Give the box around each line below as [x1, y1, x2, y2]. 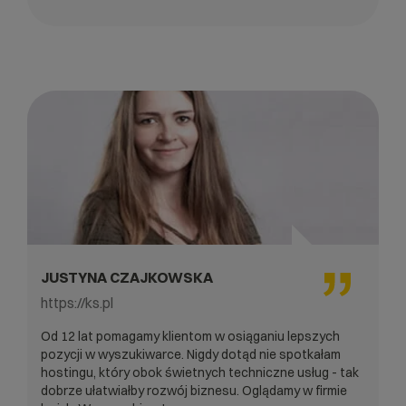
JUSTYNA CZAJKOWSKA [41, 267, 213, 286]
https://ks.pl [41, 293, 113, 312]
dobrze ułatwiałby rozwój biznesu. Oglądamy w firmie [41, 382, 347, 399]
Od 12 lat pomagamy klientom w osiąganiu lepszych [41, 327, 340, 344]
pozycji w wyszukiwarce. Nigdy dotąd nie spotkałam [41, 345, 341, 362]
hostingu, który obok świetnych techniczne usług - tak [41, 363, 359, 381]
